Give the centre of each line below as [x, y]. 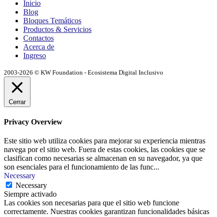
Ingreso [35, 56]
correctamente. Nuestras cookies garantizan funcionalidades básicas [107, 211]
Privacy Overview [33, 122]
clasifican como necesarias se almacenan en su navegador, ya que [103, 158]
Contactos [39, 38]
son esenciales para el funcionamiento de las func [79, 167]
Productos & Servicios [57, 30]
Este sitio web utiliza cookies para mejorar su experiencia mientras [105, 140]
